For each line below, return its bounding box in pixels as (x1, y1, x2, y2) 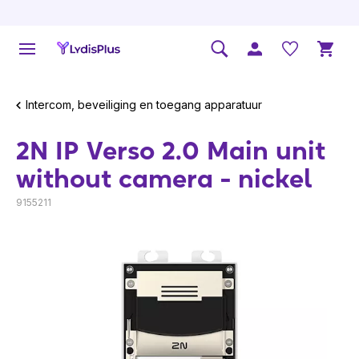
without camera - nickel (16, 163, 313, 194)
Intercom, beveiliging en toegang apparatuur (26, 97, 262, 111)
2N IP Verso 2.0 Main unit (16, 135, 325, 166)
